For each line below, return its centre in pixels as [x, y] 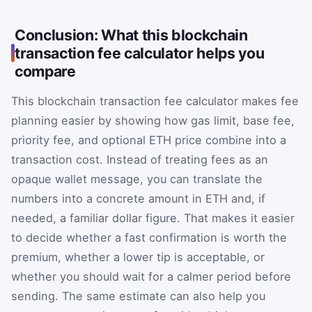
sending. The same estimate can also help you [138, 296]
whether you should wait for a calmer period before [151, 277]
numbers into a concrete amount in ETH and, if [138, 199]
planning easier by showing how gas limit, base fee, [153, 121]
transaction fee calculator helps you [140, 53]
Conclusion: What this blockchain [131, 35]
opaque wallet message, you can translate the [137, 179]
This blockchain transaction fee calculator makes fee [155, 101]
